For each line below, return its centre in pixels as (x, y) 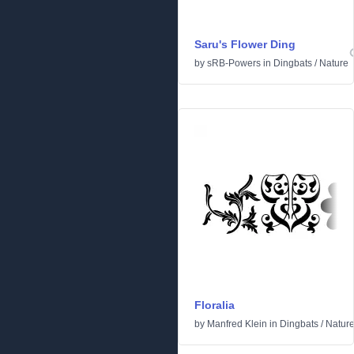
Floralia (215, 305)
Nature (334, 64)
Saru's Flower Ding (245, 45)
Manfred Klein (237, 324)
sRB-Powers (234, 64)
